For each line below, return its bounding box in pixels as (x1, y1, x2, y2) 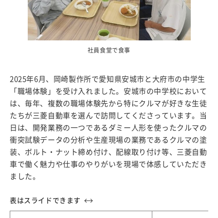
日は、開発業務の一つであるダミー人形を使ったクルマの (10, 124, 207, 132)
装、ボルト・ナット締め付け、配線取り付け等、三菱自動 (10, 148, 207, 156)
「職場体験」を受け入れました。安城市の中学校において (10, 88, 207, 95)
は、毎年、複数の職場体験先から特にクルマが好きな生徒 (10, 100, 207, 108)
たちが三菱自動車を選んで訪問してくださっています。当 (10, 112, 207, 120)
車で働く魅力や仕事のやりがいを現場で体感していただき (10, 161, 207, 168)
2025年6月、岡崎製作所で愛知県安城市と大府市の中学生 (10, 75, 205, 83)
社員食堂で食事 (87, 47, 131, 53)
